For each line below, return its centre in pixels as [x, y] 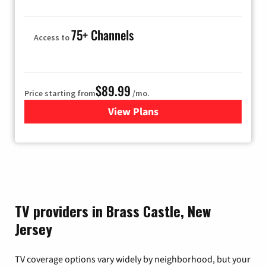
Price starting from [60, 93]
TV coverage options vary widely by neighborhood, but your [133, 259]
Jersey [34, 228]
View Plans [133, 111]
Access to [53, 37]
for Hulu [152, 111]
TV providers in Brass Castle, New [113, 210]
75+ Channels [102, 34]
